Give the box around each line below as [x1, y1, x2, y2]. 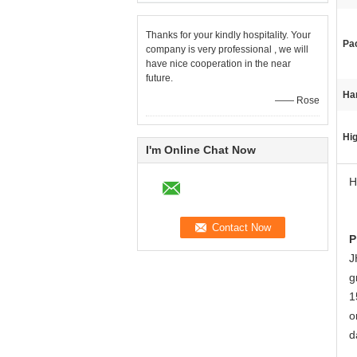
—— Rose [275, 95, 320, 106]
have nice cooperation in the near [146, 58, 291, 69]
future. [146, 73, 173, 84]
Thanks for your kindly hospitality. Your [146, 29, 311, 41]
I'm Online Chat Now [146, 143, 256, 156]
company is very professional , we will [146, 44, 308, 55]
